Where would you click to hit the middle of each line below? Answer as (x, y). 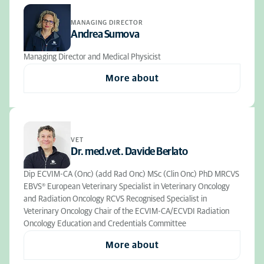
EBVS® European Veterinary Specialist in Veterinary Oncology (127, 187)
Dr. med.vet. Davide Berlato (129, 152)
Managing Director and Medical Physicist (92, 57)
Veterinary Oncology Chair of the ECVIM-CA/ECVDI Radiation (126, 212)
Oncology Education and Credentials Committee (105, 224)
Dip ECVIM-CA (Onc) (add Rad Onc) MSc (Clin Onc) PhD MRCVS (131, 174)
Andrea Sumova (105, 34)
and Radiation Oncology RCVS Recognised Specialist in (115, 199)
